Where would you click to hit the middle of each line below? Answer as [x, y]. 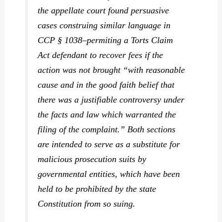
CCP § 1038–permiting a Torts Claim [106, 40]
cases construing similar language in [104, 26]
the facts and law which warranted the [107, 115]
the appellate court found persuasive [104, 11]
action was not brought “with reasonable [111, 70]
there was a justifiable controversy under [111, 100]
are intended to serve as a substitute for [109, 144]
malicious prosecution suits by [92, 159]
